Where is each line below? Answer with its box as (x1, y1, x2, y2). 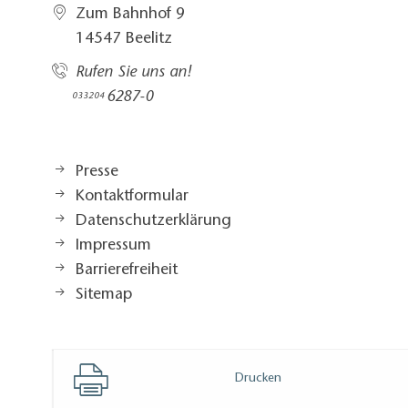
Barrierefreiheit (76, 261, 178, 279)
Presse (76, 163, 118, 180)
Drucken (235, 372, 282, 385)
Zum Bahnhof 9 (76, 6, 186, 24)
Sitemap (76, 286, 132, 303)
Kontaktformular (76, 188, 189, 205)
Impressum (76, 237, 151, 254)
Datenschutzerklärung (76, 212, 231, 229)
